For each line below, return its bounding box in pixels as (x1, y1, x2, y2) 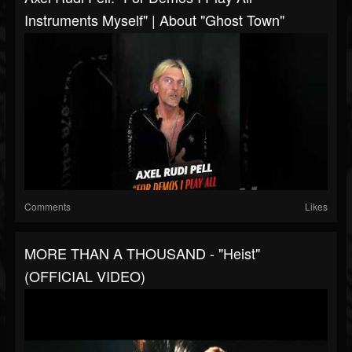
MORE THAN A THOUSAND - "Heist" (24, 243, 260, 264)
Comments (24, 200, 71, 214)
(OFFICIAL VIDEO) (24, 266, 145, 287)
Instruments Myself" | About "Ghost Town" (24, 9, 284, 31)
